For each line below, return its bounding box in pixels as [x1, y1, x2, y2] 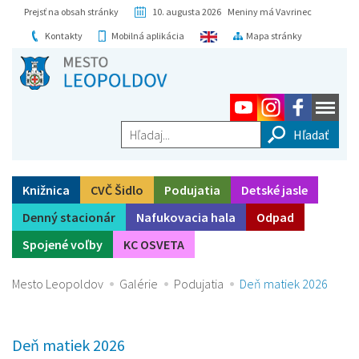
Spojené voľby [22, 236, 103, 253]
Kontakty [45, 30, 83, 42]
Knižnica [22, 182, 70, 199]
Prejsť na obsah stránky [24, 6, 119, 18]
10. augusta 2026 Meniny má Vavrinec [152, 6, 312, 18]
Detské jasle [241, 182, 308, 199]
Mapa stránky [245, 30, 302, 42]
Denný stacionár [22, 209, 115, 226]
